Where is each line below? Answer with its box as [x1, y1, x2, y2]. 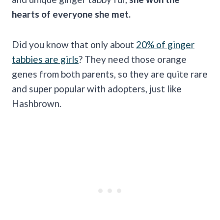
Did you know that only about [12, 38, 136, 50]
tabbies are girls [12, 53, 79, 65]
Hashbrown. [12, 97, 63, 109]
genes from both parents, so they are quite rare [12, 68, 208, 80]
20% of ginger [136, 38, 194, 50]
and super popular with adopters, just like [12, 82, 182, 94]
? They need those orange [79, 53, 187, 65]
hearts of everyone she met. [12, 8, 131, 20]
